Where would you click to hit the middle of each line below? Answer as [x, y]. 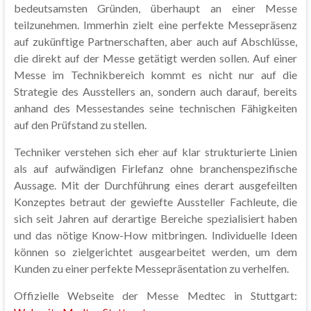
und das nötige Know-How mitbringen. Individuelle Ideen [155, 235]
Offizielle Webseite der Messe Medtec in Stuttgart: [155, 295]
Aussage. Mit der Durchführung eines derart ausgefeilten [155, 185]
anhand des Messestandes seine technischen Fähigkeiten [155, 108]
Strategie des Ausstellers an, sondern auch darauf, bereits [155, 91]
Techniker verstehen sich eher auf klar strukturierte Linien [155, 151]
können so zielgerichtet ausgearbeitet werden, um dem [155, 251]
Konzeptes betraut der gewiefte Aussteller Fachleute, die [155, 201]
